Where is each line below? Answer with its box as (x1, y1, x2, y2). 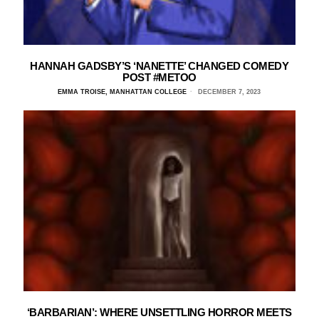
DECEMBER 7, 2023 (196, 88, 261, 95)
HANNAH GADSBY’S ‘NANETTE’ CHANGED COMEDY (30, 59, 289, 72)
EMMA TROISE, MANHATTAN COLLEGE (58, 88, 187, 95)
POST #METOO (122, 70, 197, 83)
